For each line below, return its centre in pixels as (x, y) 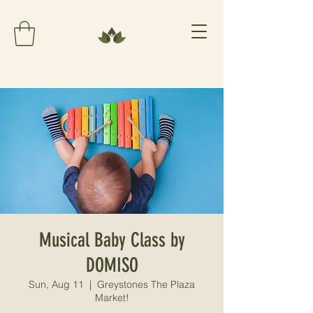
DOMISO (112, 265)
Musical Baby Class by (112, 240)
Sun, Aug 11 (56, 284)
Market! (112, 297)
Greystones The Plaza (146, 284)
